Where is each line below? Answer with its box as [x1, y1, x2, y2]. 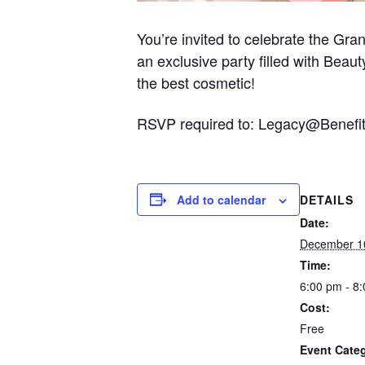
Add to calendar [177, 191, 266, 208]
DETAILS [300, 191, 354, 209]
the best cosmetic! [137, 72, 255, 93]
